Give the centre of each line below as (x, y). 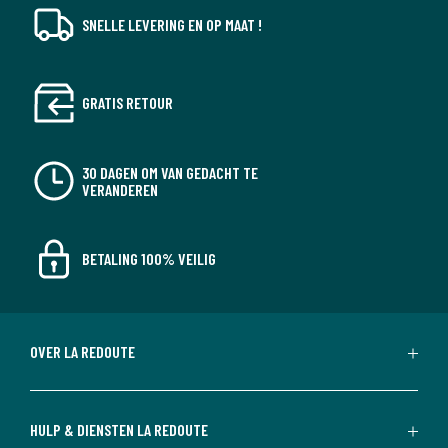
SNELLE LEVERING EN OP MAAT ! (172, 25)
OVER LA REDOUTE (82, 351)
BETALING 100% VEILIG (149, 259)
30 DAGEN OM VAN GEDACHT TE (170, 172)
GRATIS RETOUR (127, 103)
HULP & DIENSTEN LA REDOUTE (119, 429)
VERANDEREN (120, 189)
